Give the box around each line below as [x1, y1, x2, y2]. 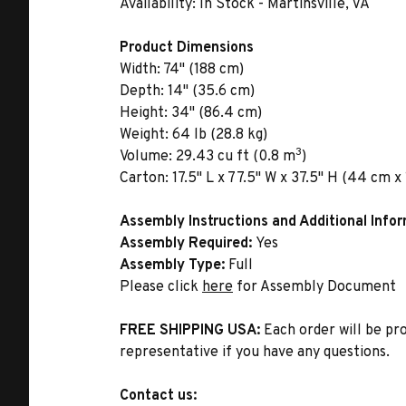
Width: [120, 61, 160, 79]
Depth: [120, 82, 164, 101]
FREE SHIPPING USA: [120, 322, 264, 340]
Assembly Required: [120, 235, 256, 253]
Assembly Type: [120, 256, 228, 275]
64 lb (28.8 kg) [169, 126, 267, 144]
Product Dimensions [120, 39, 254, 57]
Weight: [120, 126, 169, 144]
